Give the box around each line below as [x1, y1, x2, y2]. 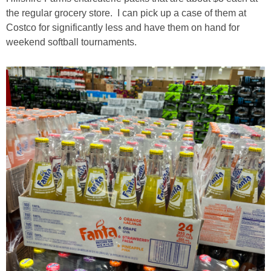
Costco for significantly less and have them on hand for [6, 22, 240, 33]
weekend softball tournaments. [6, 36, 142, 47]
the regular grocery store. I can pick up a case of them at [6, 7, 246, 18]
